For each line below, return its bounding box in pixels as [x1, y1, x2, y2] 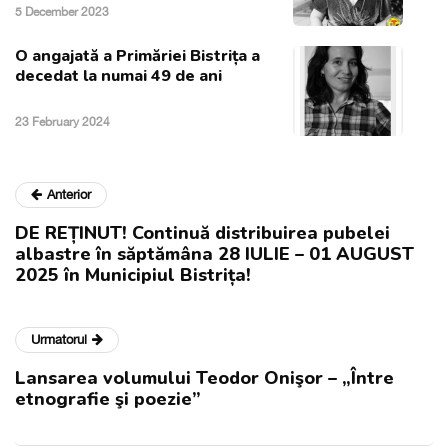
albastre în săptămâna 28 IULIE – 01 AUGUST [15, 242, 414, 267]
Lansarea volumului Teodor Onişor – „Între [15, 366, 394, 391]
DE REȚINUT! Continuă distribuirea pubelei [15, 221, 390, 246]
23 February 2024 [15, 115, 110, 130]
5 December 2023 [15, 5, 109, 20]
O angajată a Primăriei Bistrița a [15, 45, 260, 68]
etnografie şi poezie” [15, 387, 201, 412]
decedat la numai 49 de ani [15, 65, 222, 88]
